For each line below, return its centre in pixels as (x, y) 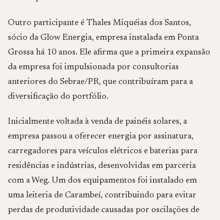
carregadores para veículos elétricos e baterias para (103, 151)
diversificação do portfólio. (58, 97)
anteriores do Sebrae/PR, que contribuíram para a (100, 82)
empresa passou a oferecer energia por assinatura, (101, 137)
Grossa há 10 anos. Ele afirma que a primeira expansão (109, 53)
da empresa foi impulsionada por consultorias (93, 67)
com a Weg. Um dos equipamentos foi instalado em (102, 181)
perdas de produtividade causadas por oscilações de (104, 210)
